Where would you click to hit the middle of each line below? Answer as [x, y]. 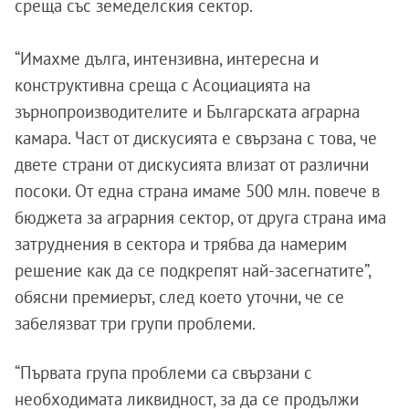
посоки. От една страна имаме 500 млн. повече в [197, 191]
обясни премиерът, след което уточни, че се [179, 297]
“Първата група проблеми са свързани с [163, 372]
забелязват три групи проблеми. [135, 323]
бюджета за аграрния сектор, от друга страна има [200, 217]
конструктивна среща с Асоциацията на [163, 85]
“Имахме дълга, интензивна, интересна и [167, 58]
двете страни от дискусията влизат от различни [192, 164]
